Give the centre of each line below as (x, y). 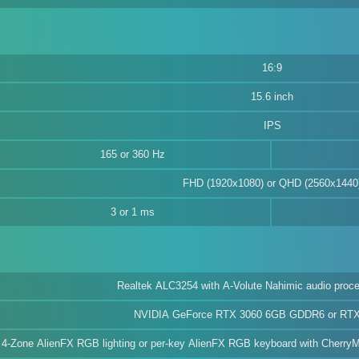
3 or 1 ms (133, 212)
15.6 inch (272, 97)
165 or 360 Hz (133, 154)
